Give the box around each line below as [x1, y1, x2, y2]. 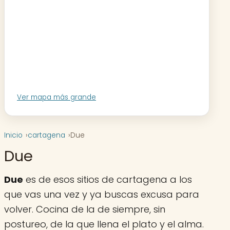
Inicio [4, 130, 23, 141]
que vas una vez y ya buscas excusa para [4, 187, 199, 201]
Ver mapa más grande [17, 92, 96, 103]
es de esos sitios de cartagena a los [23, 172, 192, 186]
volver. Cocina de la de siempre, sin [4, 202, 165, 216]
